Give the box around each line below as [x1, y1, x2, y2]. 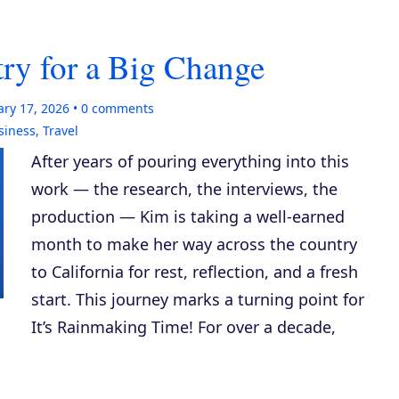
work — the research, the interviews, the [31, 178, 338, 199]
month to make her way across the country [31, 233, 357, 255]
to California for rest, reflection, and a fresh [31, 261, 358, 282]
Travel [43, 122, 78, 139]
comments [88, 100, 154, 117]
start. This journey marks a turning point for [31, 289, 364, 310]
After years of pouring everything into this [31, 151, 349, 172]
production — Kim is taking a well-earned [31, 206, 345, 227]
